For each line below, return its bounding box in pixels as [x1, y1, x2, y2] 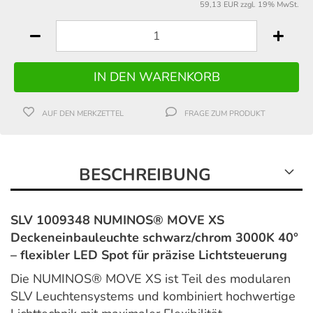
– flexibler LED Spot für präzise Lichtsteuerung [10, 246, 287, 263]
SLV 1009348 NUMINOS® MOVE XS [10, 211, 224, 228]
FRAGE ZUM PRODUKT [184, 108, 266, 119]
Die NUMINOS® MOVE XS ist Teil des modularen [10, 270, 291, 287]
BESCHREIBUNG [79, 163, 211, 186]
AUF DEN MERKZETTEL [42, 108, 124, 119]
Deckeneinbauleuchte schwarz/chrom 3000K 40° [10, 228, 298, 246]
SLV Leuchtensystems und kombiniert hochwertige [10, 287, 296, 305]
